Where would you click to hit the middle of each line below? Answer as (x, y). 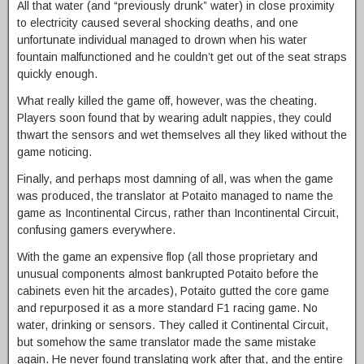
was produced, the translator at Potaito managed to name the (175, 196)
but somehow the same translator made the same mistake (167, 342)
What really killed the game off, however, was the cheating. (167, 101)
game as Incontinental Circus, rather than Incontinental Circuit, (178, 213)
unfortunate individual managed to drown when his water (162, 40)
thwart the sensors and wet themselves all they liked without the (182, 135)
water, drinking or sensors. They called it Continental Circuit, (173, 325)
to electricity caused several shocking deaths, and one (158, 23)
